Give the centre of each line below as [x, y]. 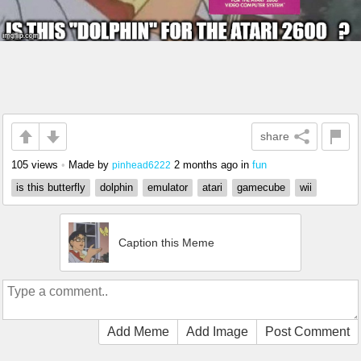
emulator [168, 188]
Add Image [217, 332]
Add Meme [138, 332]
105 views [35, 165]
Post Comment [307, 332]
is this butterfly [51, 188]
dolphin [116, 188]
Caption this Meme [166, 243]
